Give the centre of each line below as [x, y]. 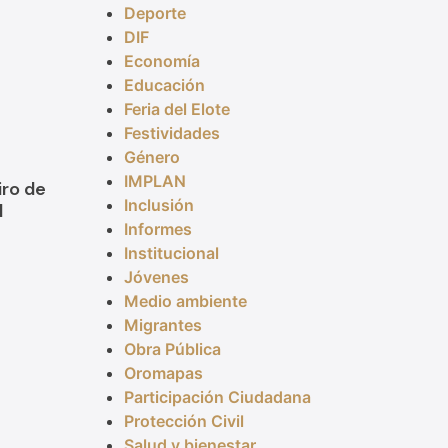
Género [151, 157]
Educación [164, 85]
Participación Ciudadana [217, 397]
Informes [157, 229]
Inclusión [158, 205]
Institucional [171, 253]
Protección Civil [183, 421]
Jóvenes [156, 277]
